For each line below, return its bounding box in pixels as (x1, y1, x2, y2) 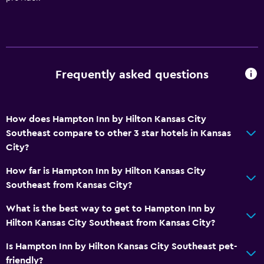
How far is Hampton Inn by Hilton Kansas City (6, 166, 206, 176)
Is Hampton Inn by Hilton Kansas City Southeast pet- (6, 241, 237, 251)
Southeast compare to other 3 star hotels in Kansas (6, 128, 231, 138)
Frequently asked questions (55, 69, 209, 81)
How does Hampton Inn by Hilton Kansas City (6, 114, 206, 124)
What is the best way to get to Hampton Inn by (6, 203, 215, 213)
